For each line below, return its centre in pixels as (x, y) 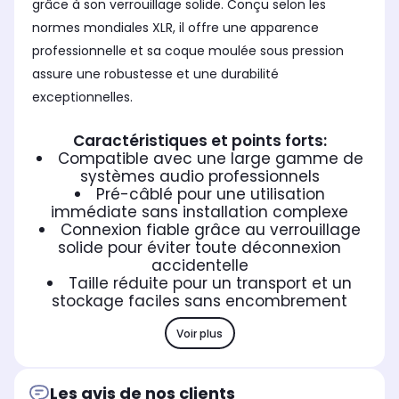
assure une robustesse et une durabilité (155, 74)
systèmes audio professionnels (199, 177)
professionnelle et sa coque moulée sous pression (188, 51)
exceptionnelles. (82, 98)
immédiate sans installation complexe (199, 212)
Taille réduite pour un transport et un (210, 284)
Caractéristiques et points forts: (199, 141)
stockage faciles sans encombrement (199, 301)
